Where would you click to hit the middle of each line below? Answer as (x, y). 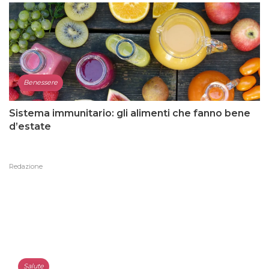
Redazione (26, 167)
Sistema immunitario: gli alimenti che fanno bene (130, 113)
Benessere (41, 83)
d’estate (30, 127)
